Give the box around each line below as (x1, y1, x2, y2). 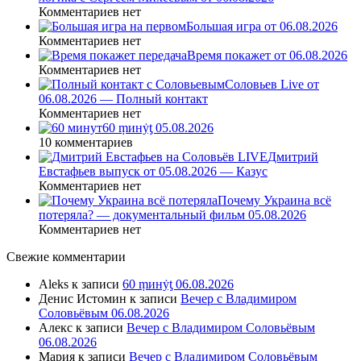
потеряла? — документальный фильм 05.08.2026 (39, 207, 306, 222)
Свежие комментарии (6, 249, 126, 263)
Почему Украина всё (218, 193, 331, 207)
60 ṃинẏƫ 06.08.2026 (122, 276, 234, 291)
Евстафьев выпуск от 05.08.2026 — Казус (39, 164, 268, 178)
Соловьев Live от (225, 77, 319, 91)
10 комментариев (39, 135, 133, 149)
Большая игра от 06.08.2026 (186, 19, 338, 33)
